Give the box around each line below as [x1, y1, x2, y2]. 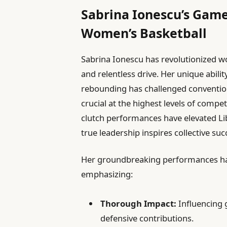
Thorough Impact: [100, 197, 177, 209]
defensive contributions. [100, 212, 194, 224]
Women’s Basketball [81, 24, 207, 42]
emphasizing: [81, 168, 133, 180]
